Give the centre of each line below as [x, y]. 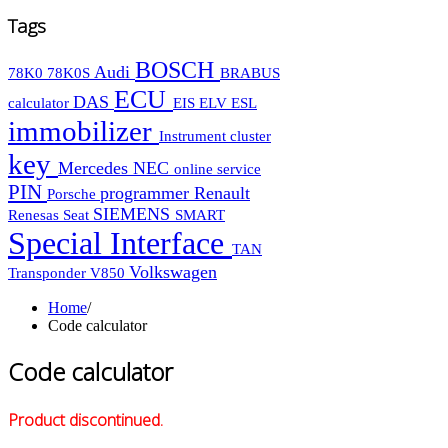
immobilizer [83, 131]
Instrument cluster [215, 136]
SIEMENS [134, 214]
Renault [222, 193]
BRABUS [250, 73]
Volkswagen [173, 272]
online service [217, 169]
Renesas [35, 215]
